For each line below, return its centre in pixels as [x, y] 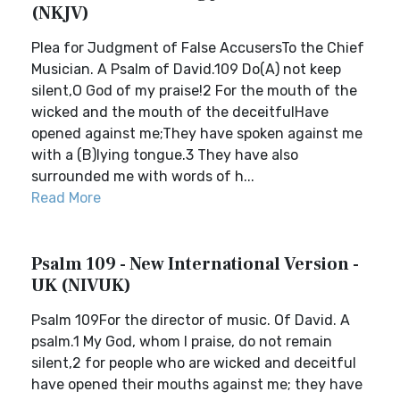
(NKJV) [60, 13]
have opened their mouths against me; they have [197, 384]
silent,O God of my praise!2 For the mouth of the [194, 91]
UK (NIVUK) [81, 286]
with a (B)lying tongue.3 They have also [165, 155]
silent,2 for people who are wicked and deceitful [194, 363]
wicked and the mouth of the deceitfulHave [180, 112]
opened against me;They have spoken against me [197, 133]
